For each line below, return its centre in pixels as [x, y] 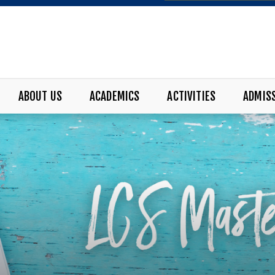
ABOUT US [40, 96]
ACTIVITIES [192, 96]
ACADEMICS [114, 96]
